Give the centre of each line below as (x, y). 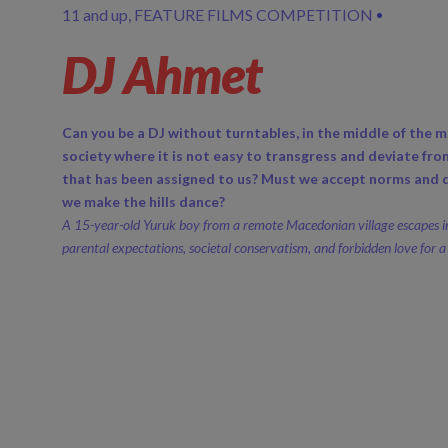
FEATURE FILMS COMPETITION (253, 14)
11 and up (95, 14)
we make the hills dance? (143, 201)
